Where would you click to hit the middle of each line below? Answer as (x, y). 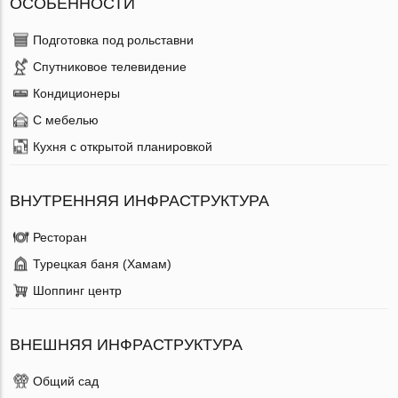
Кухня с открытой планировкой (123, 146)
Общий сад (66, 381)
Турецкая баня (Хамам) (103, 263)
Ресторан (60, 237)
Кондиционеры (77, 93)
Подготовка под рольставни (114, 40)
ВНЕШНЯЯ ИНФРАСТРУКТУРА (127, 344)
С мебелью (66, 119)
